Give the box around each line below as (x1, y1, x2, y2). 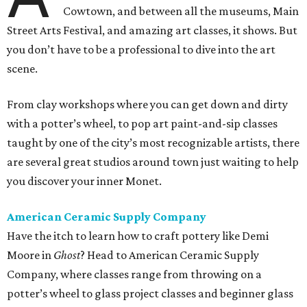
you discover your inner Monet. (7, 174, 162, 188)
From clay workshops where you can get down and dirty (7, 97, 288, 112)
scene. (7, 62, 38, 76)
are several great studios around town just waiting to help (7, 155, 299, 169)
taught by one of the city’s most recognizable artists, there (7, 136, 299, 150)
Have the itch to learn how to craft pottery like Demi (7, 229, 269, 243)
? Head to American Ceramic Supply (80, 248, 259, 262)
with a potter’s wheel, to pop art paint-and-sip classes (7, 116, 278, 131)
